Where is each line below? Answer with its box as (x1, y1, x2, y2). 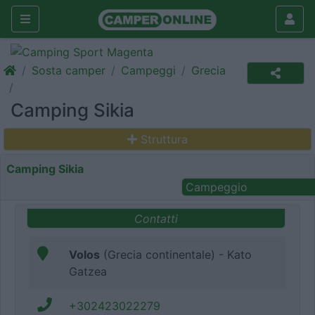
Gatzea (69, 264, 107, 279)
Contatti (134, 211, 178, 226)
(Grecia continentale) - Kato (100, 247, 252, 262)
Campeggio (185, 180, 247, 194)
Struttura (141, 132, 188, 146)
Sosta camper (32, 63, 105, 77)
